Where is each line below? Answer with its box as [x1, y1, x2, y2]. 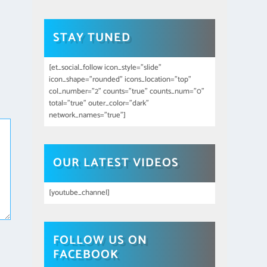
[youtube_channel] [49, 186, 110, 199]
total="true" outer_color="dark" [49, 97, 150, 110]
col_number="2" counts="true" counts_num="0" [49, 85, 205, 98]
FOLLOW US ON [53, 230, 148, 250]
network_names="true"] [49, 108, 126, 122]
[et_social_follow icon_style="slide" [49, 61, 162, 74]
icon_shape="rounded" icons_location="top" [49, 73, 192, 86]
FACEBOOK [53, 244, 119, 265]
